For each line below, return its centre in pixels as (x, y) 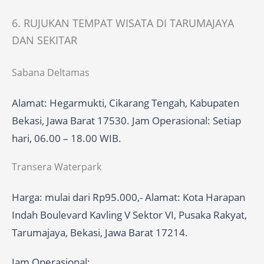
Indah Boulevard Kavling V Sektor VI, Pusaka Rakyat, (129, 215)
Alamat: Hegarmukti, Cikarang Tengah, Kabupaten (126, 103)
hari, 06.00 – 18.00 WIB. (67, 138)
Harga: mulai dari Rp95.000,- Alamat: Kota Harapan (128, 197)
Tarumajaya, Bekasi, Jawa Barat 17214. (100, 233)
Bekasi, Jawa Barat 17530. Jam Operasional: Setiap (126, 121)
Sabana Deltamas (51, 73)
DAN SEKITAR (44, 40)
